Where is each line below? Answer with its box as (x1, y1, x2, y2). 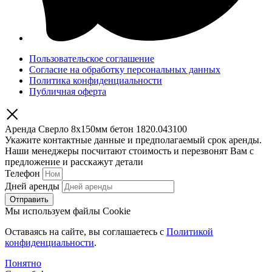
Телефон (5, 168, 42, 179)
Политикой (166, 226, 213, 237)
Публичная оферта (29, 86, 106, 97)
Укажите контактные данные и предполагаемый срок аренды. (5, 135, 262, 146)
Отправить (10, 195, 49, 205)
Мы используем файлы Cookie (5, 206, 131, 217)
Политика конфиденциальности (29, 75, 162, 86)
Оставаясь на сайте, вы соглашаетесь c (5, 226, 166, 237)
